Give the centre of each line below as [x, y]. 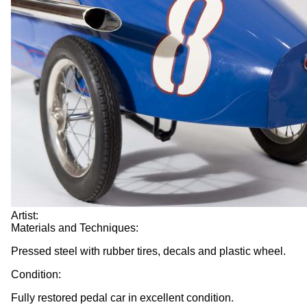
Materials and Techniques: [75, 228]
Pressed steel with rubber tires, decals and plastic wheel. [148, 251]
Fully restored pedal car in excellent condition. [122, 297]
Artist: [25, 215]
